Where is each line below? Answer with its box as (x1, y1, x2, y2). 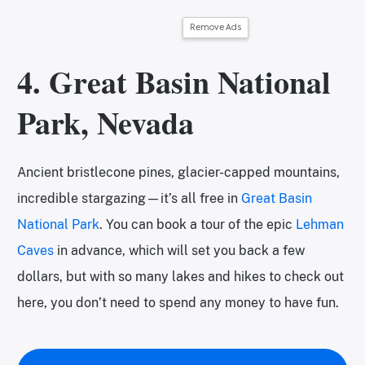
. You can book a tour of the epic (99, 217, 296, 233)
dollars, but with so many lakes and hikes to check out (17, 269, 344, 285)
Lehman (296, 217, 344, 233)
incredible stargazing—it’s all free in (17, 191, 241, 207)
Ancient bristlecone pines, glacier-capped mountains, (17, 165, 340, 181)
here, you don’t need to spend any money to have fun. (17, 295, 339, 311)
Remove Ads (190, 22, 241, 33)
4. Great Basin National (17, 59, 331, 105)
